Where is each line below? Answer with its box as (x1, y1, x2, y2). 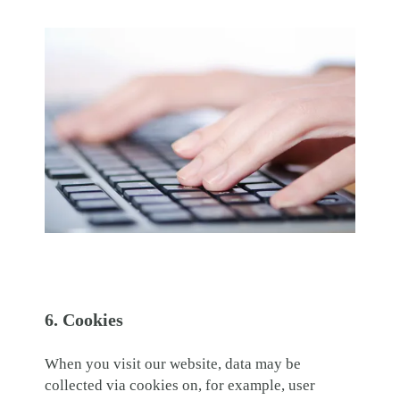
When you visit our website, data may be (45, 355, 301, 373)
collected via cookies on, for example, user (45, 377, 315, 395)
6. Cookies (45, 310, 123, 330)
